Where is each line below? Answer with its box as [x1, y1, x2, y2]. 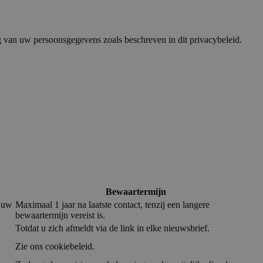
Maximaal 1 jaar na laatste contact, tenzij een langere [15, 200, 210, 210]
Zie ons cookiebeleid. [15, 241, 95, 252]
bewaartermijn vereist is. [15, 210, 105, 221]
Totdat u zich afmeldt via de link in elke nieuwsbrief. [15, 223, 210, 234]
